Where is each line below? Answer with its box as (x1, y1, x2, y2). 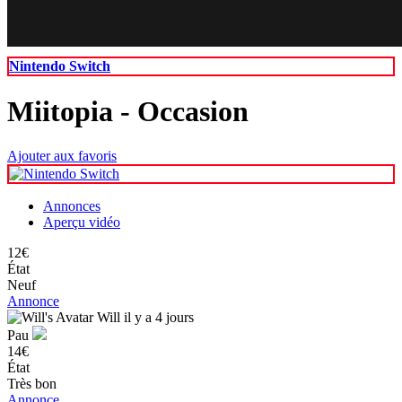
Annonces (43, 197, 100, 214)
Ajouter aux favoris (7, 147, 117, 163)
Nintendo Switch (9, 58, 110, 74)
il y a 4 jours (124, 309, 194, 325)
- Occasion (120, 95, 249, 128)
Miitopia (7, 95, 120, 128)
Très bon (7, 375, 57, 391)
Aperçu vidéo (43, 214, 120, 230)
